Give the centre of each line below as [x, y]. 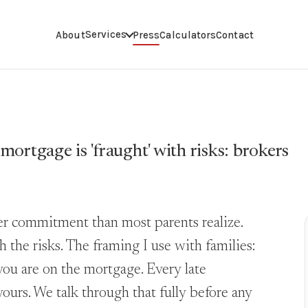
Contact [235, 35]
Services [106, 34]
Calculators [188, 35]
